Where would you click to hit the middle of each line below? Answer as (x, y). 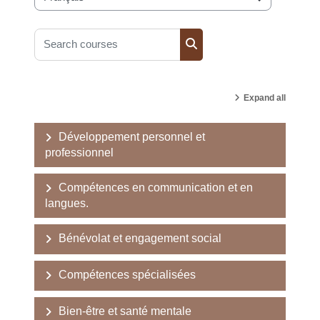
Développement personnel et (132, 136)
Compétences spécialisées (127, 274)
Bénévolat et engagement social (140, 238)
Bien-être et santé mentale (125, 311)
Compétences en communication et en (156, 187)
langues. (67, 203)
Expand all (265, 97)
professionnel (79, 152)
